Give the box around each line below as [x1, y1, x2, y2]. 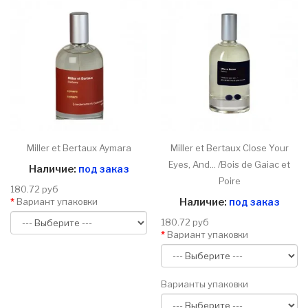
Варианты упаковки [161, 278, 248, 290]
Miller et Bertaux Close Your [170, 142, 289, 154]
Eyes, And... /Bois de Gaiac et [168, 159, 290, 170]
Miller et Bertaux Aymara [26, 142, 131, 154]
